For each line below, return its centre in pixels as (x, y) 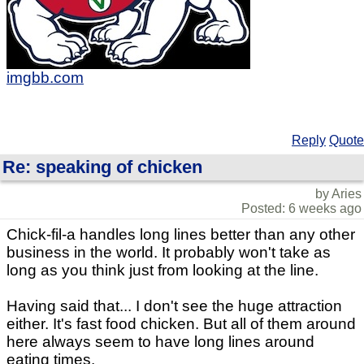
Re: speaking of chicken (102, 167)
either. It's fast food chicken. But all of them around (181, 324)
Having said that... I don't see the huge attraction (174, 306)
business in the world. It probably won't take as (169, 253)
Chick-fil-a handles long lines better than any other (181, 235)
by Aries (338, 194)
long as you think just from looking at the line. (162, 271)
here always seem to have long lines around (160, 342)
